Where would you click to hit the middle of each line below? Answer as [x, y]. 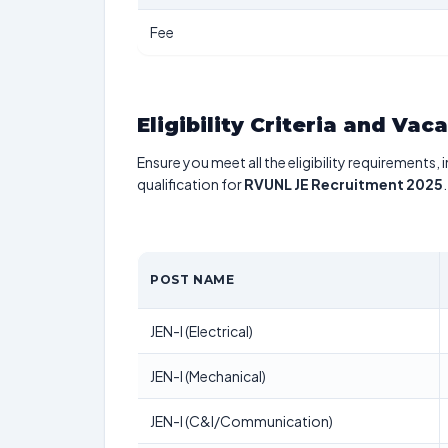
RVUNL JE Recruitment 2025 [343, 184]
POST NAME [192, 279]
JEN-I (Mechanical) [208, 376]
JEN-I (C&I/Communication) [241, 421]
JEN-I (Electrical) [201, 331]
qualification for [190, 184]
